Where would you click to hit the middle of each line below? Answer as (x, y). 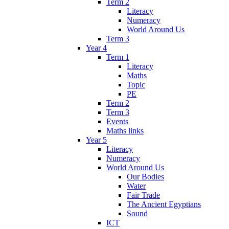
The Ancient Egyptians (164, 204)
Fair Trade (143, 195)
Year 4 (96, 48)
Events (117, 122)
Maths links (125, 131)
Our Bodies (145, 177)
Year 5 (96, 140)
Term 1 (118, 57)
